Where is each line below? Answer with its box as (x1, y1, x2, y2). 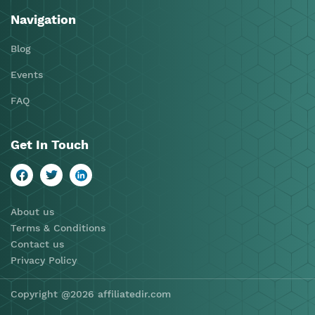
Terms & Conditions (11, 222, 105, 233)
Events (11, 69, 43, 80)
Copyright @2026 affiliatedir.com (11, 288, 171, 300)
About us (11, 206, 54, 217)
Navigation (11, 12, 76, 27)
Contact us (11, 238, 64, 250)
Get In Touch (11, 137, 89, 152)
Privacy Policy (11, 255, 77, 266)
